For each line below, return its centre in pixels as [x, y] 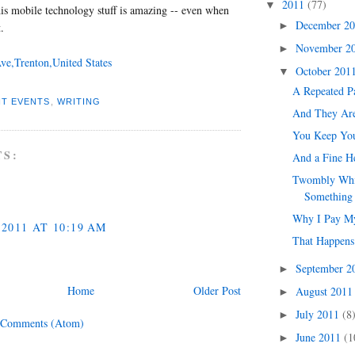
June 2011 [319, 337]
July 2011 [319, 314]
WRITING [79, 102]
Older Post [217, 291]
